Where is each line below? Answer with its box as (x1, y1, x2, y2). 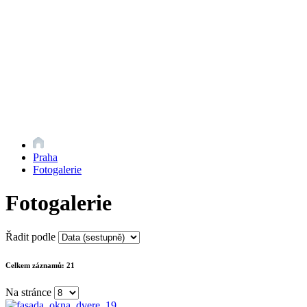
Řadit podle (5, 230, 56, 243)
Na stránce (5, 286, 51, 298)
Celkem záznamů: (5, 260, 66, 269)
